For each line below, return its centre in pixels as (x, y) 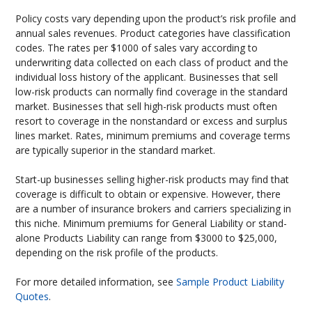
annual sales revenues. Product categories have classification (153, 33)
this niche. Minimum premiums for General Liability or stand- (151, 223)
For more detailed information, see (96, 282)
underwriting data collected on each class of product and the (152, 62)
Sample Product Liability (231, 282)
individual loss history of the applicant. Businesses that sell (147, 77)
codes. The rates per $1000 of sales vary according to (137, 48)
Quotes (32, 296)
